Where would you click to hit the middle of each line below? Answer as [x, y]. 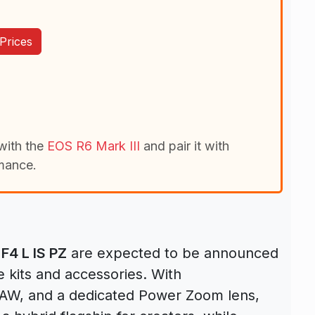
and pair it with [185, 146]
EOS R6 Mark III [94, 146]
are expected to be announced [173, 253]
